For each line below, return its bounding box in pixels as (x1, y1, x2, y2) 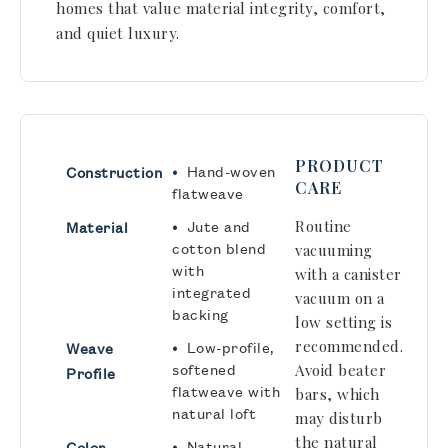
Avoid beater (295, 360, 386, 380)
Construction (66, 163, 162, 182)
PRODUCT (295, 155, 384, 176)
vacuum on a (295, 288, 385, 308)
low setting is (295, 312, 392, 332)
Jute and (186, 217, 251, 236)
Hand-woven (186, 162, 276, 181)
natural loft (172, 404, 256, 423)
